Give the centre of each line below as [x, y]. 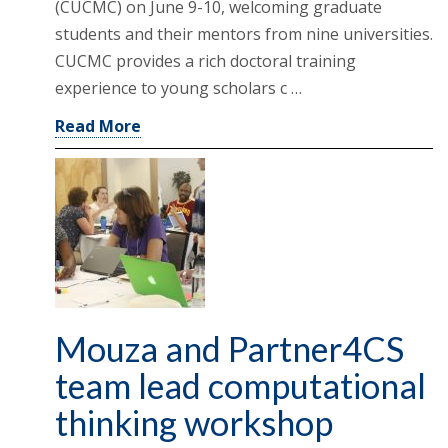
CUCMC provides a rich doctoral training [205, 60]
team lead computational [240, 385]
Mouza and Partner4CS [229, 348]
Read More [98, 125]
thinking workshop [194, 422]
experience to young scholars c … [178, 87]
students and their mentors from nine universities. [244, 33]
